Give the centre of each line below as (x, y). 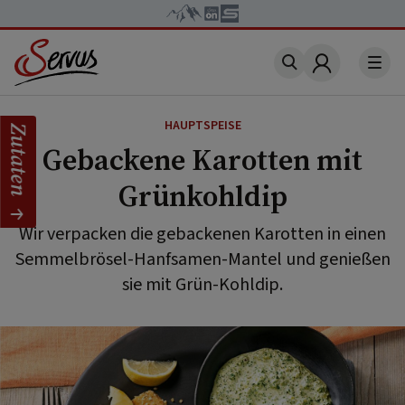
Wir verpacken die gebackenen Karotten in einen (202, 234)
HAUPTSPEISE (202, 126)
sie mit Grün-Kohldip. (202, 285)
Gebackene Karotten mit (202, 160)
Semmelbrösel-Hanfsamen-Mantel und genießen (202, 259)
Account (350, 74)
